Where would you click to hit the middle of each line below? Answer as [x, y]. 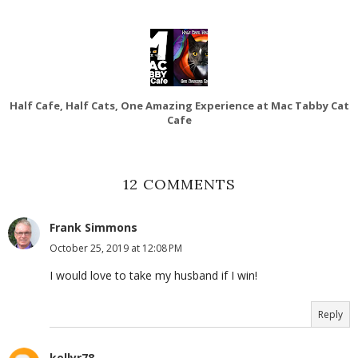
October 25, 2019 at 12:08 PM [116, 249]
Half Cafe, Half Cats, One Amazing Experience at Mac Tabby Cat [179, 106]
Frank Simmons [93, 228]
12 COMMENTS [179, 185]
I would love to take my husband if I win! [153, 276]
